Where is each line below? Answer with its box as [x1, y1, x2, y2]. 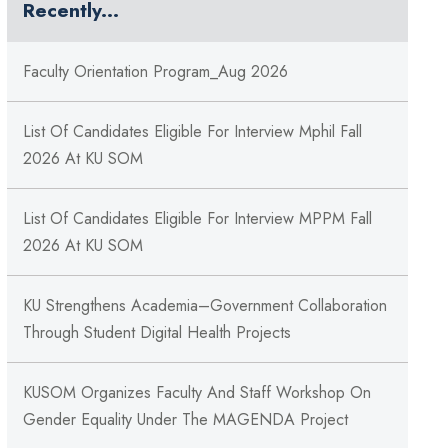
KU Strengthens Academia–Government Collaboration [22, 294, 387, 318]
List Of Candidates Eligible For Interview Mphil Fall [22, 120, 362, 144]
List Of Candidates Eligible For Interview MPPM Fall [22, 207, 372, 231]
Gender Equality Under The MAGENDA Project [22, 408, 348, 432]
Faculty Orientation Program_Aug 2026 [22, 60, 288, 84]
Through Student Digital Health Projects [22, 321, 291, 345]
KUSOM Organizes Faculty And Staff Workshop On [22, 381, 371, 405]
